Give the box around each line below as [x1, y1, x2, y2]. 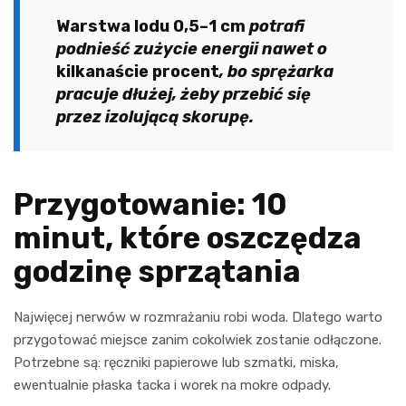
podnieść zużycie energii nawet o [56, 38, 327, 59]
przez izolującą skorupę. [56, 106, 254, 127]
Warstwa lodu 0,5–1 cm [56, 15, 246, 36]
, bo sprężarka [219, 61, 333, 82]
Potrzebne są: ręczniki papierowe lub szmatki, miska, [14, 353, 339, 371]
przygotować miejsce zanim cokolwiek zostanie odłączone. [14, 331, 382, 348]
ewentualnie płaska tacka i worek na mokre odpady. [14, 376, 331, 393]
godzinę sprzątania [14, 253, 301, 289]
